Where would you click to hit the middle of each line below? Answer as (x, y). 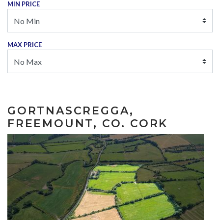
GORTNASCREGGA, (71, 111)
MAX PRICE (25, 45)
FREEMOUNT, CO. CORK (88, 124)
